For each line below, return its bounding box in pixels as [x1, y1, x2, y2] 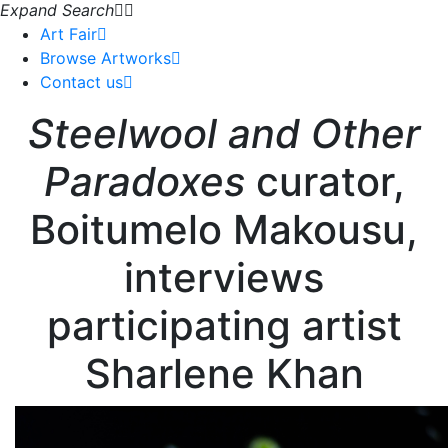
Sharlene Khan [84, 349, 364, 398]
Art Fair [40, 24, 97, 44]
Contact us [40, 72, 123, 92]
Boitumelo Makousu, [30, 205, 418, 254]
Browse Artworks [40, 48, 171, 68]
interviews [124, 253, 324, 302]
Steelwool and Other [28, 109, 420, 158]
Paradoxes [43, 157, 245, 206]
